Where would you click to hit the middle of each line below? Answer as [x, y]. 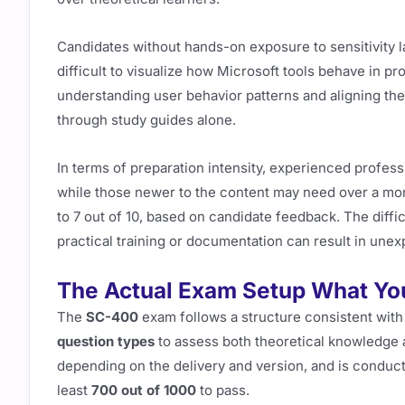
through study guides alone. [146, 119]
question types [106, 342]
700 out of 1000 [144, 391]
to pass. [223, 391]
